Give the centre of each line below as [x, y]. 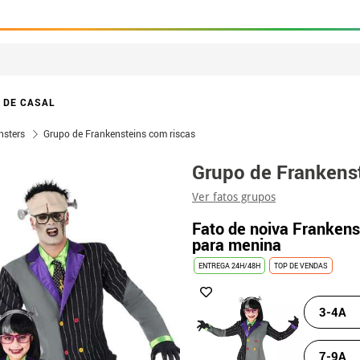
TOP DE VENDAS [301, 266]
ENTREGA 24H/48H [229, 266]
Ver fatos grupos [234, 197]
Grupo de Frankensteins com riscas [119, 133]
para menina [237, 245]
